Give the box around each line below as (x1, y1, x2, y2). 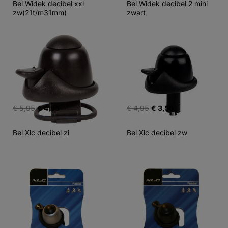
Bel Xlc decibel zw (127, 128, 187, 137)
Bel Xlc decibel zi (13, 128, 69, 137)
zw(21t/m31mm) (13, 8, 67, 17)
